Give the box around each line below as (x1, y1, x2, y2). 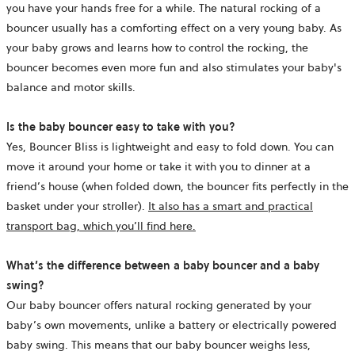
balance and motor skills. (6, 78, 136, 95)
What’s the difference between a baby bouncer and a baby (6, 257, 319, 273)
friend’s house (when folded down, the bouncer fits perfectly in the (6, 177, 349, 194)
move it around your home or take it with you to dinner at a (6, 158, 311, 174)
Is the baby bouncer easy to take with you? (6, 118, 235, 135)
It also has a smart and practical (148, 197, 313, 214)
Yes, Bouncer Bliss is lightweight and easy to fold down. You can (6, 138, 334, 155)
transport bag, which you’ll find (6, 217, 166, 234)
